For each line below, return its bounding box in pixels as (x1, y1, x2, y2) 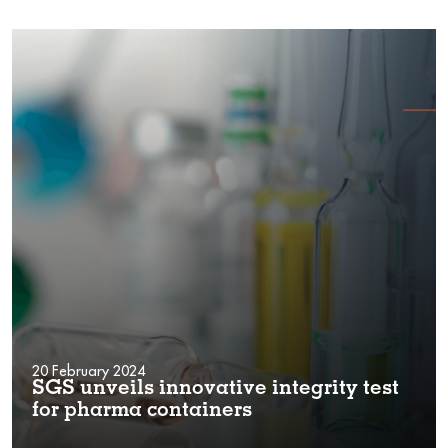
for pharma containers (32, 401, 252, 422)
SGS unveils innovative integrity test (32, 379, 399, 400)
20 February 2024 (32, 361, 145, 380)
